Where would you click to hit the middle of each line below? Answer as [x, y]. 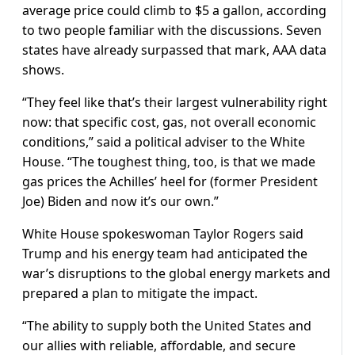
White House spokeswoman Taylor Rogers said [163, 234]
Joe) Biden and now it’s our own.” [120, 202]
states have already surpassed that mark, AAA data [174, 50]
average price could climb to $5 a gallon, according [174, 11]
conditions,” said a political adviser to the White [164, 142]
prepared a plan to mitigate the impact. [140, 294]
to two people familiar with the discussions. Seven [172, 31]
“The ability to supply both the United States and [167, 326]
